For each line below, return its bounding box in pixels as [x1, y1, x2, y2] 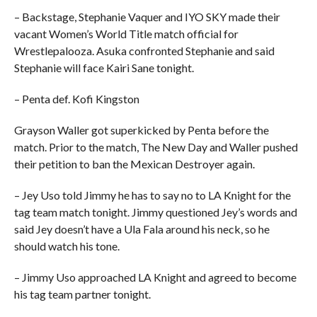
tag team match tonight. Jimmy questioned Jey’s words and [13, 205, 297, 219]
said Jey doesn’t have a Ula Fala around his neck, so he [13, 222, 270, 236]
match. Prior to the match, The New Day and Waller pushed [13, 140, 298, 154]
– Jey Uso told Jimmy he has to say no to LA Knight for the [13, 188, 291, 202]
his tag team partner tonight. [13, 287, 151, 301]
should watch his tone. [13, 239, 120, 253]
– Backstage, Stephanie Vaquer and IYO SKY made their [13, 10, 280, 23]
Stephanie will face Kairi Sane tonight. [13, 61, 194, 74]
